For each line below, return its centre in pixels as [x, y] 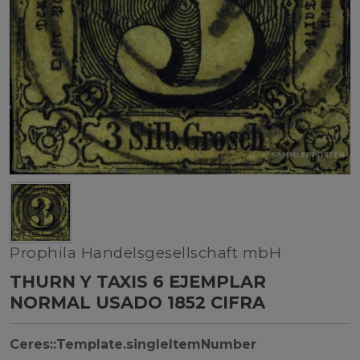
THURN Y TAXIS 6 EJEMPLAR [138, 281]
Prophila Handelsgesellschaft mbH [145, 252]
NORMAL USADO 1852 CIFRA [137, 302]
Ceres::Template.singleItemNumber [133, 344]
